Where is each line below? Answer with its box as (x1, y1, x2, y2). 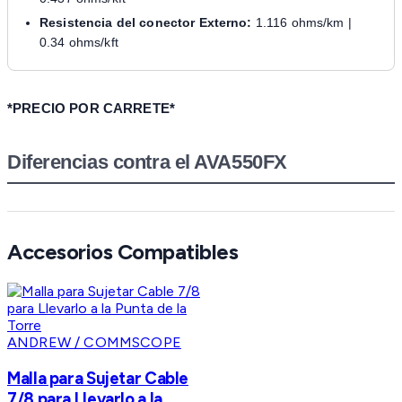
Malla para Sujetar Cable (7, 368, 189, 389)
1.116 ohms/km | (251, 15, 352, 31)
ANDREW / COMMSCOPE (7, 334, 181, 352)
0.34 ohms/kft (39, 35, 118, 50)
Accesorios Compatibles (7, 239, 239, 266)
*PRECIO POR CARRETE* (7, 100, 175, 117)
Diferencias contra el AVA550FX (7, 151, 287, 174)
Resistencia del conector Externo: (39, 15, 252, 31)
